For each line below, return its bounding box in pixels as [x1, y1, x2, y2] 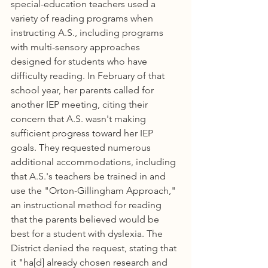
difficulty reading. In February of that [11, 70, 167, 81]
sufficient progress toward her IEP [11, 127, 156, 139]
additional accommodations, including [11, 156, 178, 167]
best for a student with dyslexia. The [11, 228, 165, 239]
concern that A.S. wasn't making [11, 113, 148, 124]
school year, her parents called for [11, 84, 156, 96]
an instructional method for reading [11, 199, 164, 211]
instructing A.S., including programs [11, 27, 166, 38]
